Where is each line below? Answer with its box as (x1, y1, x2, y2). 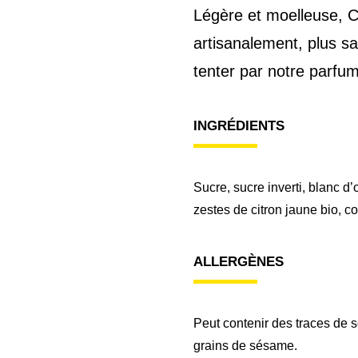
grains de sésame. (193, 339, 297, 352)
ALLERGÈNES (193, 254, 284, 269)
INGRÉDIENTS (193, 118, 284, 133)
